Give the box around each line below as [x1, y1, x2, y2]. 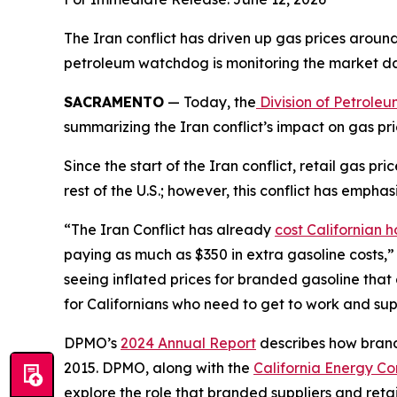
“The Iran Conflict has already [64, 221, 275, 239]
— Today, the [164, 93, 256, 112]
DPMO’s [64, 334, 121, 353]
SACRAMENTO [64, 93, 164, 112]
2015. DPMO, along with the [64, 359, 253, 378]
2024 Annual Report [121, 334, 256, 353]
